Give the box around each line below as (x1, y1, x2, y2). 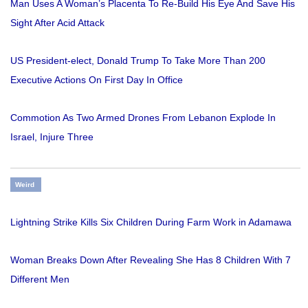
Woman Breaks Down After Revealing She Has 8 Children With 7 (10, 254, 291, 266)
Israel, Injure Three (10, 131, 93, 143)
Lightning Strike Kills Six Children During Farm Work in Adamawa (10, 217, 291, 228)
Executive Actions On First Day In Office (10, 74, 183, 86)
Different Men (10, 274, 69, 285)
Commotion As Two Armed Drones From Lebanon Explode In (10, 112, 276, 124)
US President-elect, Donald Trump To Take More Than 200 (10, 55, 265, 67)
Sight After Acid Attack (10, 17, 104, 29)
